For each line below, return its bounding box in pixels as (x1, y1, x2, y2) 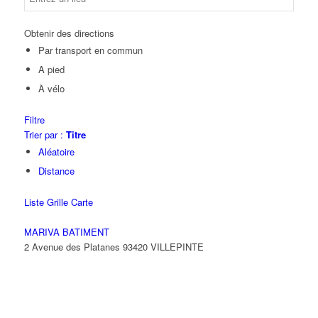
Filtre (23, 113, 45, 126)
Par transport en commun (38, 43, 143, 57)
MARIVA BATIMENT (23, 225, 109, 238)
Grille (46, 195, 68, 209)
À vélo (38, 82, 65, 95)
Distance (38, 164, 75, 177)
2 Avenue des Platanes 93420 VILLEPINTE (23, 240, 204, 253)
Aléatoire (38, 145, 75, 158)
